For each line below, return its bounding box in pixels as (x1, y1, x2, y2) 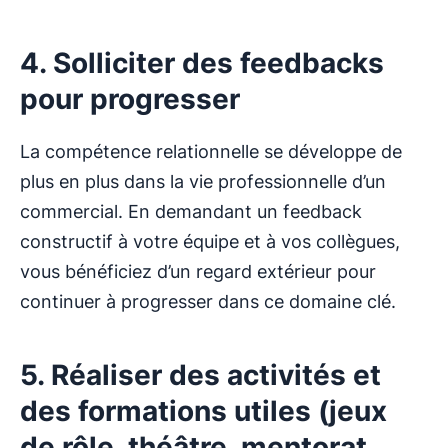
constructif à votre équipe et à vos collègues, (20, 231, 400, 253)
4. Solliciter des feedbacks (20, 46, 384, 81)
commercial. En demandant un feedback (20, 201, 362, 223)
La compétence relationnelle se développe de (20, 141, 402, 163)
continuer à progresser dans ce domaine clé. (20, 291, 396, 313)
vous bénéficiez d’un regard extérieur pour (20, 261, 376, 283)
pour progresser (20, 82, 240, 117)
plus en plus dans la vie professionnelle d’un (20, 171, 386, 193)
